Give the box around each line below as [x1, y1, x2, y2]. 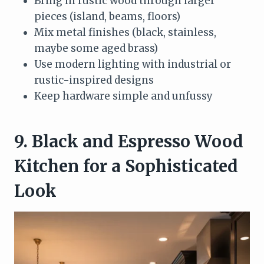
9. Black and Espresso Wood [14, 130, 243, 152]
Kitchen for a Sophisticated [14, 155, 238, 177]
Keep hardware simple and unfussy [34, 89, 213, 103]
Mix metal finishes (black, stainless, [34, 25, 216, 39]
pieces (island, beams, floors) [34, 9, 180, 23]
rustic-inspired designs [34, 73, 154, 87]
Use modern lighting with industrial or [34, 57, 231, 71]
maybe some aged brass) [34, 41, 158, 55]
